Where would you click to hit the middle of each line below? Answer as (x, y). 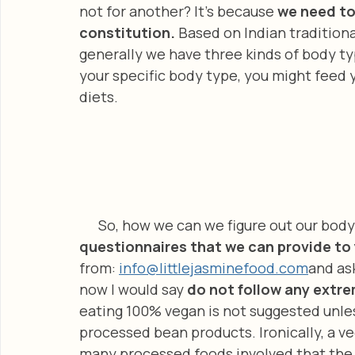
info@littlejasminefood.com (214, 267)
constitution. (129, 32)
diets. (99, 96)
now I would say (133, 289)
